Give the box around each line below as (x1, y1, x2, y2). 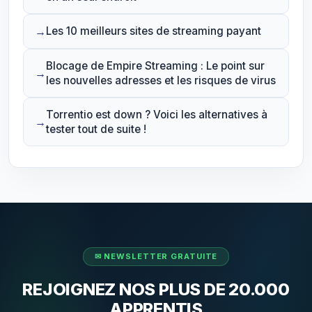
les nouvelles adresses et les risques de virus (46, 73, 276, 87)
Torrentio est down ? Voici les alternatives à (46, 107, 267, 121)
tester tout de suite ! (46, 122, 146, 136)
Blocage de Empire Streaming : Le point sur (46, 58, 265, 72)
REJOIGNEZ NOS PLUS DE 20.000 (22, 279, 290, 299)
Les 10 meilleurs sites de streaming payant (46, 24, 261, 38)
